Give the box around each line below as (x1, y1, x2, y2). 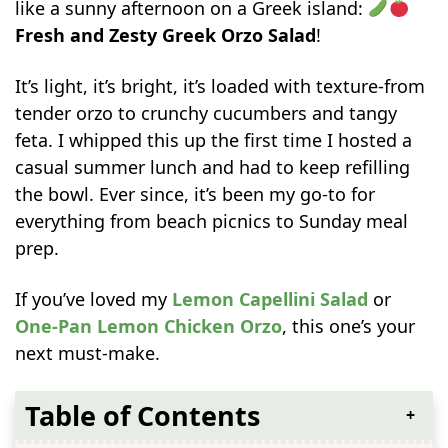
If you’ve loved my (15, 286, 173, 311)
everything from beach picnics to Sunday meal (15, 208, 409, 233)
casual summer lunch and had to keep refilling (15, 154, 411, 179)
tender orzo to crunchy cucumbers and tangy (15, 100, 398, 125)
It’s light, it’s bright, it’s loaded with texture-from (15, 73, 426, 98)
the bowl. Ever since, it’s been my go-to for (15, 181, 376, 206)
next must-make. (15, 340, 161, 365)
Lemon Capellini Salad (172, 286, 369, 311)
